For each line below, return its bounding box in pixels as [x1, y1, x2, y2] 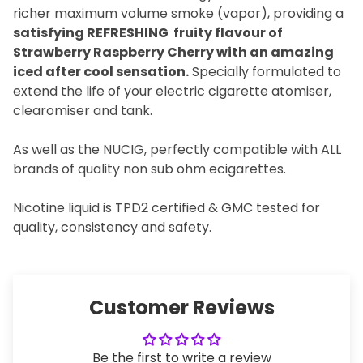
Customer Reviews [88, 294, 275, 321]
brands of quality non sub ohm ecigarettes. [13, 160, 286, 178]
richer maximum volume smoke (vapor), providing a [13, 4, 344, 23]
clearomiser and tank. [13, 101, 152, 120]
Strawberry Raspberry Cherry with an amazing [13, 43, 334, 62]
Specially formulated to [189, 62, 341, 81]
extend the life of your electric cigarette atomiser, [13, 82, 331, 100]
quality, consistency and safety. [13, 218, 211, 237]
